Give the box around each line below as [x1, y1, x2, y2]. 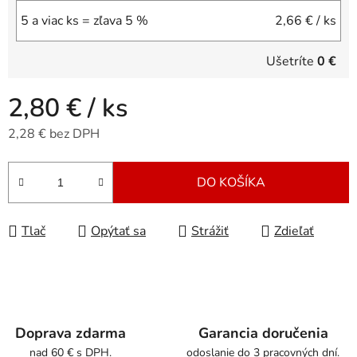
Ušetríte [266, 53, 317, 71]
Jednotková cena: [7, 150, 104, 168]
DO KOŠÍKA [197, 174, 265, 192]
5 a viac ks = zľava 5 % [21, 12, 148, 30]
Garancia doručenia [198, 324, 328, 343]
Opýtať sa [91, 222, 146, 241]
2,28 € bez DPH [8, 125, 100, 143]
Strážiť [191, 222, 229, 241]
